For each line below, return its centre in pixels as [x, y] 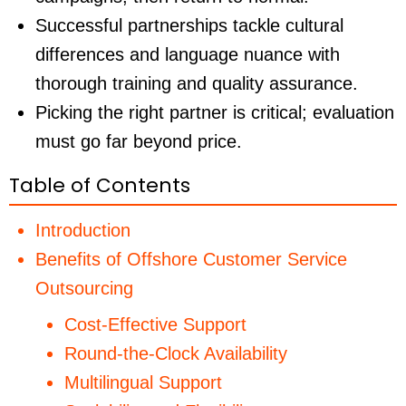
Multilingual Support [143, 382]
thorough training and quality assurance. [196, 83]
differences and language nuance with [187, 54]
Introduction [82, 230]
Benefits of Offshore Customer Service [191, 259]
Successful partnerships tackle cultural [189, 25]
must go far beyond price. [138, 141]
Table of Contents [100, 185]
